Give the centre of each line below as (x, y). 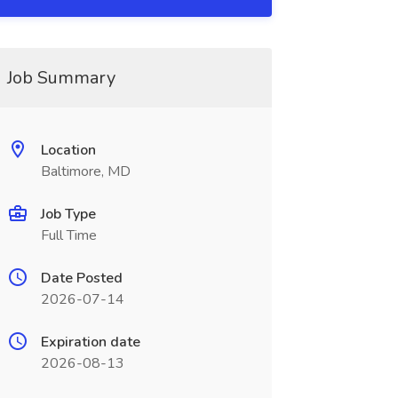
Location (68, 150)
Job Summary (61, 78)
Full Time (68, 235)
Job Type (68, 214)
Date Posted (81, 278)
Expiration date (90, 342)
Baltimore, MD (85, 171)
